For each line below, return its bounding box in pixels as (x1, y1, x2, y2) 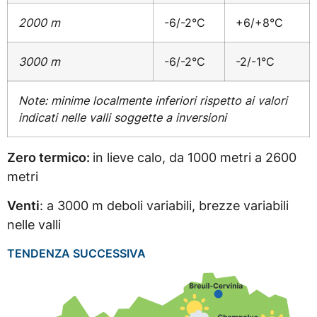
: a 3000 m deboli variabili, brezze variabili (40, 198, 289, 214)
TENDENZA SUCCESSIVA (7, 246, 146, 260)
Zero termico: (7, 149, 93, 165)
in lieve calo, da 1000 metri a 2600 (93, 149, 296, 165)
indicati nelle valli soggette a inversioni (18, 110, 226, 125)
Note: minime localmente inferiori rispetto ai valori (18, 93, 287, 108)
